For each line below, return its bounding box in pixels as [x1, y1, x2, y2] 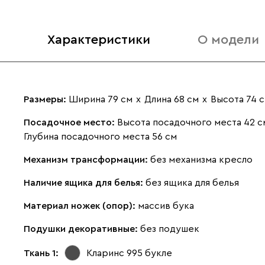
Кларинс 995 [86, 248, 143, 258]
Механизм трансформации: [24, 155, 150, 164]
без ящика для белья [146, 178, 239, 188]
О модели [198, 33, 259, 46]
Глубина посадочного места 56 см [24, 132, 177, 141]
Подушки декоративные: [24, 224, 140, 234]
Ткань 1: [24, 248, 59, 258]
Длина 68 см [144, 95, 199, 104]
